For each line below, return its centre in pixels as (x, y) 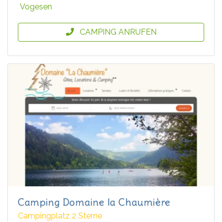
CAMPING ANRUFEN (118, 32)
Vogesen (36, 6)
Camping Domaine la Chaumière (94, 202)
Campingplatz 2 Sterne (60, 216)
